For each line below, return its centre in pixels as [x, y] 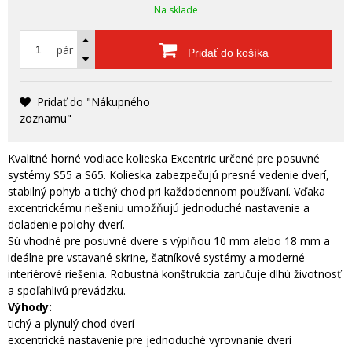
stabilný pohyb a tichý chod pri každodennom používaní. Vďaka [167, 191]
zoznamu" [46, 118]
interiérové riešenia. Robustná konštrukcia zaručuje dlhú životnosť [174, 274]
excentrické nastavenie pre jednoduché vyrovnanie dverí [150, 340]
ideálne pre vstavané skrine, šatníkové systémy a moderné [156, 257]
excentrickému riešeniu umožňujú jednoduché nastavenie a [159, 208]
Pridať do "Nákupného [93, 102]
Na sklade [176, 10]
